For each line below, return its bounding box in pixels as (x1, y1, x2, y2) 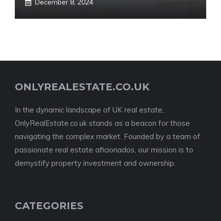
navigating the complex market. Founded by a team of (15, 132, 200, 141)
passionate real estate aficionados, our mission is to (15, 145, 193, 154)
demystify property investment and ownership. (15, 158, 176, 168)
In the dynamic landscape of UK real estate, (15, 105, 164, 114)
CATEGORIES (15, 200, 83, 212)
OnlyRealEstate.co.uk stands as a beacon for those (15, 118, 190, 128)
